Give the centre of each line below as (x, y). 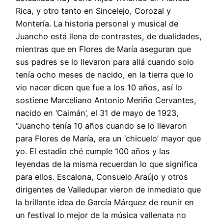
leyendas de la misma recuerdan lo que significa (107, 164)
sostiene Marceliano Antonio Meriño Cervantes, (106, 100)
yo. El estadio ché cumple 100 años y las (93, 151)
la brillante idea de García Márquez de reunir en (105, 202)
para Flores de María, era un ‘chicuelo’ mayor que (108, 138)
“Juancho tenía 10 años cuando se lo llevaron (101, 125)
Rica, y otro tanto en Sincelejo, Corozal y (93, 11)
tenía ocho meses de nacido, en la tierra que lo (105, 74)
